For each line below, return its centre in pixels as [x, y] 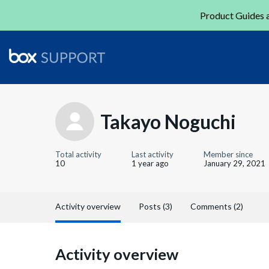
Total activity [78, 154]
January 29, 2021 [234, 163]
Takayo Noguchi [168, 121]
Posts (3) [156, 206]
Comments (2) [217, 206]
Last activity [153, 154]
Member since [228, 154]
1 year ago [150, 163]
